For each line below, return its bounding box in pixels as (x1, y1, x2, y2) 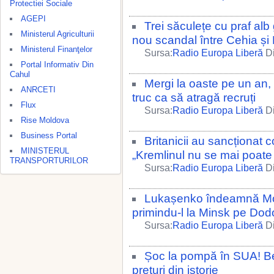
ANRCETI (21, 85, 56, 94)
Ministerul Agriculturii (21, 29, 94, 39)
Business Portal (21, 131, 77, 140)
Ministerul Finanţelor (21, 45, 92, 54)
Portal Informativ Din (21, 60, 94, 69)
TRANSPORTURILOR (10, 156, 88, 165)
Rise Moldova (21, 116, 69, 125)
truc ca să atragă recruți (132, 91, 256, 104)
